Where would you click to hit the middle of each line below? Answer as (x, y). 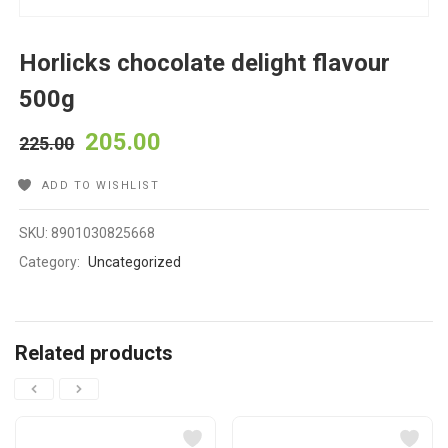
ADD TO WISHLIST (100, 186)
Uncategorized (135, 262)
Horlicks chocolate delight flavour (205, 63)
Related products (94, 353)
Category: (51, 262)
